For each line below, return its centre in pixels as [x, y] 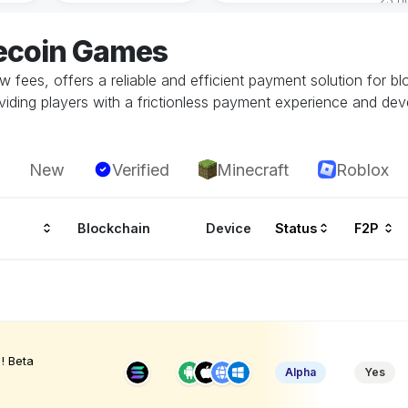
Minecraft [253, 169]
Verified [141, 169]
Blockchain [114, 229]
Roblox [362, 169]
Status [296, 229]
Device [229, 229]
